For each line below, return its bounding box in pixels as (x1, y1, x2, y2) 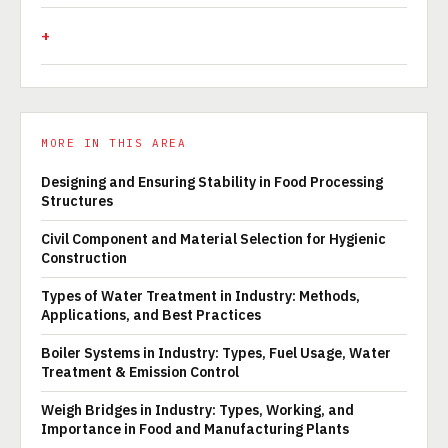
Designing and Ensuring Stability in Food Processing (41, 172, 383, 191)
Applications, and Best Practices (41, 305, 261, 324)
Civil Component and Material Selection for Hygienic (41, 229, 386, 248)
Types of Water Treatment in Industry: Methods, (41, 286, 360, 305)
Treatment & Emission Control (41, 362, 239, 381)
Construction (41, 248, 127, 267)
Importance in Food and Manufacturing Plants (41, 419, 349, 438)
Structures (41, 191, 113, 210)
